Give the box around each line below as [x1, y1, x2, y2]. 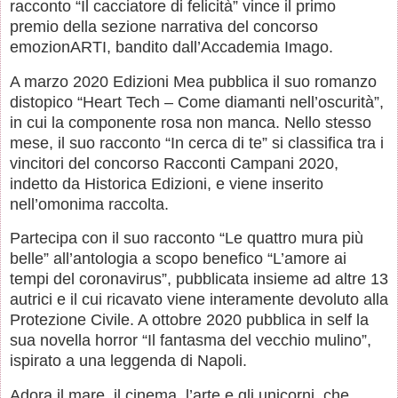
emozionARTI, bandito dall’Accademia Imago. [10, 37, 338, 56]
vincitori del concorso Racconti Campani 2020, [10, 154, 338, 172]
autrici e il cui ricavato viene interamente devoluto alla [10, 291, 388, 309]
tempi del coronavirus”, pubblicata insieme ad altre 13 [10, 270, 388, 289]
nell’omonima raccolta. [10, 195, 173, 213]
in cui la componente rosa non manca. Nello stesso [10, 113, 371, 131]
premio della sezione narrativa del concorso [10, 17, 318, 36]
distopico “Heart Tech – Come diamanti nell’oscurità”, [10, 92, 384, 111]
